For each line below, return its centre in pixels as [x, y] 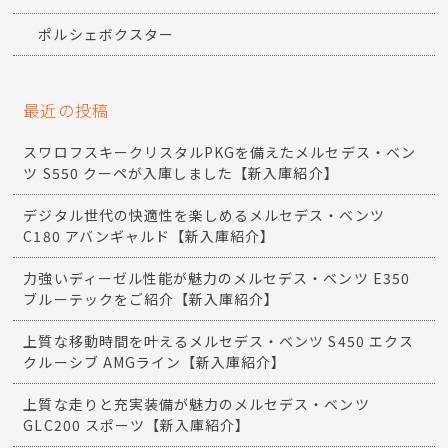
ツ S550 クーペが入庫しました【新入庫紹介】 [181, 173]
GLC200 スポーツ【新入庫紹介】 [137, 425]
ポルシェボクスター [106, 34]
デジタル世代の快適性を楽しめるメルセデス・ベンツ [204, 215]
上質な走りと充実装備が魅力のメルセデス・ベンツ [196, 404]
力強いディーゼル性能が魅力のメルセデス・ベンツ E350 [216, 278]
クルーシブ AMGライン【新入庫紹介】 [155, 362]
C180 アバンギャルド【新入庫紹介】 [149, 236]
